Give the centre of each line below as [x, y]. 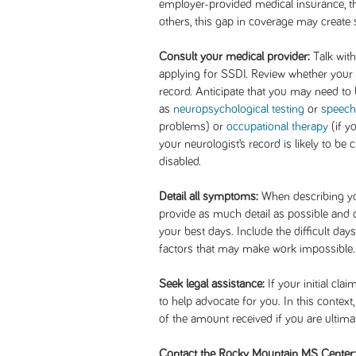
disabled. [180, 161]
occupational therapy [277, 126]
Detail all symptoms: [209, 196]
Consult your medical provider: [234, 56]
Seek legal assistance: [212, 284]
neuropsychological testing [239, 109]
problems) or [193, 126]
